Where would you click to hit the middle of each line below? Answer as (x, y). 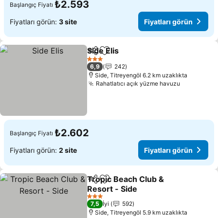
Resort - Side (112, 189)
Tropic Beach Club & (126, 179)
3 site (68, 21)
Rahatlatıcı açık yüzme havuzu (138, 83)
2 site (68, 150)
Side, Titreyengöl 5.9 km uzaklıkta (141, 212)
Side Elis (103, 51)
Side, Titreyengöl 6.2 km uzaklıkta (141, 75)
